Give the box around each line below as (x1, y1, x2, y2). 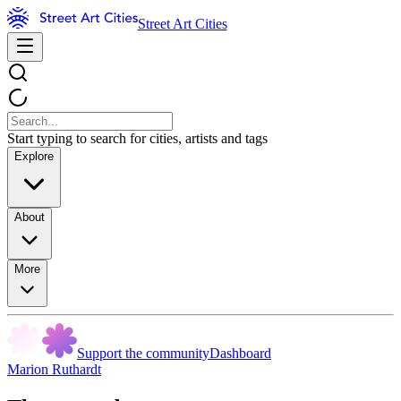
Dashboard (209, 346, 271, 361)
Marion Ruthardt (7, 362, 101, 377)
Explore (14, 149, 54, 163)
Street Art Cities (137, 16, 227, 31)
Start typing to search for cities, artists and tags (7, 131, 268, 146)
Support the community (77, 346, 209, 361)
